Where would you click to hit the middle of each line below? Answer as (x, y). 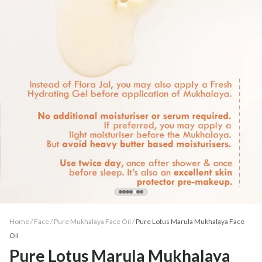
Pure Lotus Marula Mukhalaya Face (190, 221)
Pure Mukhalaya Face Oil (92, 221)
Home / (21, 221)
